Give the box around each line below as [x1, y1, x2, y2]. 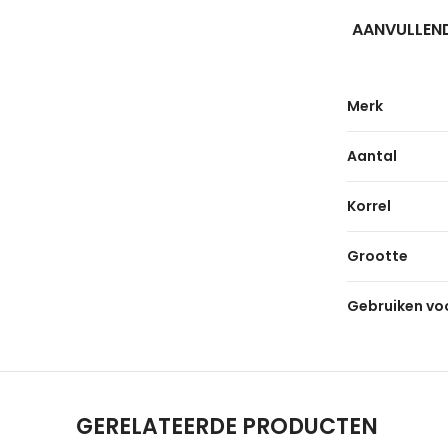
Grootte [347, 246, 408, 266]
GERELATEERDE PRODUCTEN [76, 411, 378, 442]
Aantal [347, 146, 397, 166]
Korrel [347, 196, 391, 216]
